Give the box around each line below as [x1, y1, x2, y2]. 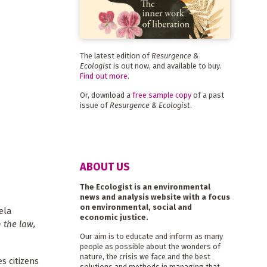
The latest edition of [79, 51, 151, 60]
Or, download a [79, 90, 132, 100]
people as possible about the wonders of [79, 242, 221, 252]
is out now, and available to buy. [111, 61, 221, 70]
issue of [79, 100, 110, 110]
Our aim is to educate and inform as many [79, 232, 223, 241]
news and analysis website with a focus [79, 193, 230, 202]
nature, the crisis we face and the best [79, 252, 210, 262]
